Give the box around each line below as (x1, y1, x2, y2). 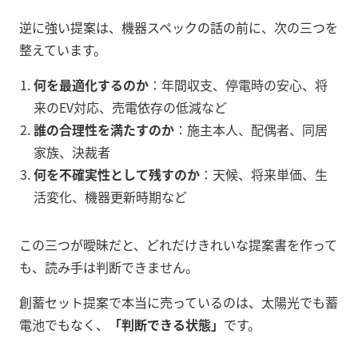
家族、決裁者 (34, 142, 110, 162)
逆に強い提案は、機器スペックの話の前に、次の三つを (19, 18, 338, 38)
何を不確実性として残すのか (34, 165, 200, 185)
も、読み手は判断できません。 (19, 257, 198, 277)
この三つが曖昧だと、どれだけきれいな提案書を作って (19, 235, 337, 255)
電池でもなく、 (19, 315, 109, 335)
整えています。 (19, 40, 106, 60)
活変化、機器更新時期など (34, 187, 187, 207)
